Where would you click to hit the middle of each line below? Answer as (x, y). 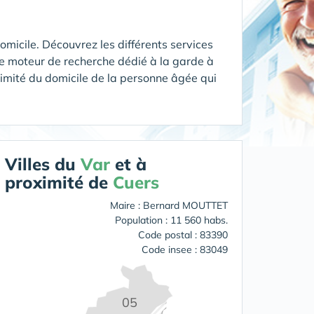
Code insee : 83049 (185, 250)
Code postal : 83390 (183, 235)
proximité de (59, 182)
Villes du (43, 164)
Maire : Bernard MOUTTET (169, 205)
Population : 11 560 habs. (171, 220)
